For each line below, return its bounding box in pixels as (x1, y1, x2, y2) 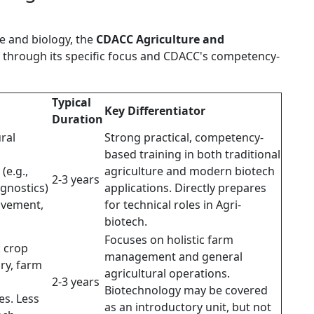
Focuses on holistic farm (104, 232, 233, 248)
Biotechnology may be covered (104, 282, 268, 299)
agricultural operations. (104, 266, 230, 282)
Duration (52, 111, 103, 128)
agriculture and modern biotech (104, 163, 275, 179)
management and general (104, 249, 243, 265)
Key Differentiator (104, 103, 205, 119)
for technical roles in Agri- (104, 197, 241, 213)
